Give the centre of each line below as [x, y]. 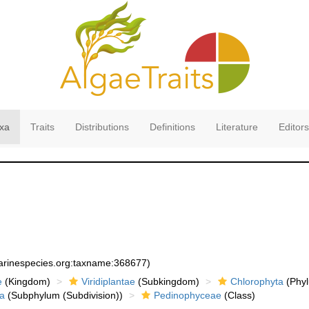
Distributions [102, 127]
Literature [237, 127]
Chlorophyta [257, 281]
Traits [42, 127]
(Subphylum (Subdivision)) [63, 295]
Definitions [172, 127]
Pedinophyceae [187, 295]
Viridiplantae [108, 281]
